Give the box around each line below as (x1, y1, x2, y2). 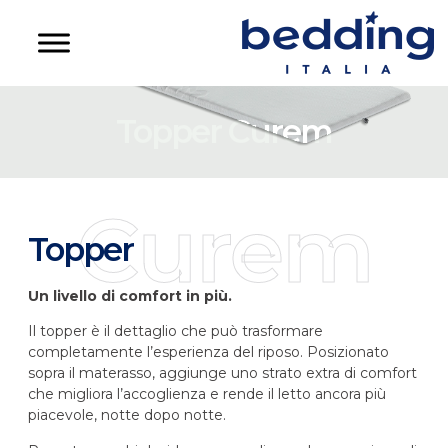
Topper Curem (116, 112, 332, 151)
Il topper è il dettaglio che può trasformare (28, 322, 323, 341)
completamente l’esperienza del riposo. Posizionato (28, 343, 389, 362)
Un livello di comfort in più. (28, 287, 232, 305)
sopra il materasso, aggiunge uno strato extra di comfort (28, 364, 417, 383)
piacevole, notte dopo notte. (28, 406, 226, 425)
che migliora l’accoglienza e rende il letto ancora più (28, 385, 386, 404)
